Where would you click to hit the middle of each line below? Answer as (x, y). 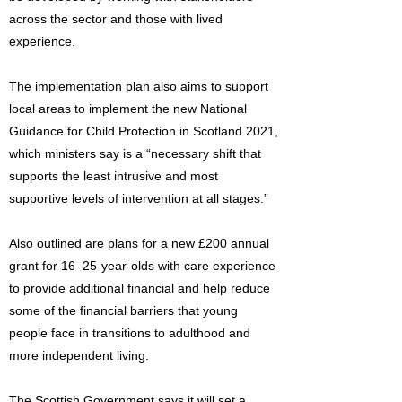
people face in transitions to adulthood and (130, 333)
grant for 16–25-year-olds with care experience (142, 266)
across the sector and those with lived (116, 19)
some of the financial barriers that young (123, 310)
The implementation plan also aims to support (139, 86)
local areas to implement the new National (128, 109)
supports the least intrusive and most (114, 176)
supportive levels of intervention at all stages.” (139, 198)
